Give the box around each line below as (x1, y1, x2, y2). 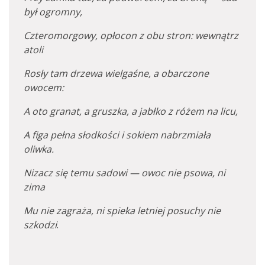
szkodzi (24, 218, 57, 231)
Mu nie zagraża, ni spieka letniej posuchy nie (24, 204, 221, 217)
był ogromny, (24, 5, 82, 18)
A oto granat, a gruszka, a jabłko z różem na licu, (24, 105, 238, 118)
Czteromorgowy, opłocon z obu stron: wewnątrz (24, 29, 238, 42)
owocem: (24, 81, 64, 94)
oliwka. (24, 143, 54, 156)
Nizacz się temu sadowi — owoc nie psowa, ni (24, 166, 225, 179)
